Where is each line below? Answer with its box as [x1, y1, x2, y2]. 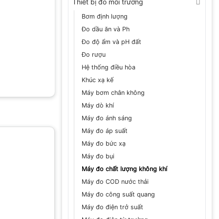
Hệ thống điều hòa [82, 63, 135, 71]
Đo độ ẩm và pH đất [82, 38, 141, 45]
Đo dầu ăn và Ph [82, 25, 130, 33]
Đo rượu [82, 50, 106, 58]
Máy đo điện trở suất [82, 203, 143, 211]
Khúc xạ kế [82, 76, 113, 84]
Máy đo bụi [82, 152, 114, 160]
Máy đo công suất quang [82, 190, 155, 198]
